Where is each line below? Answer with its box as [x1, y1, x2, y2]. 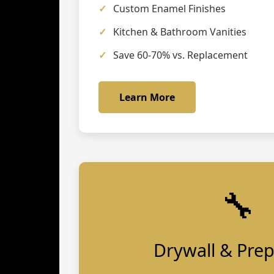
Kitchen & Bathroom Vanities [113, 25, 246, 39]
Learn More [119, 90, 175, 104]
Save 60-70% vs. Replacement [113, 48, 248, 62]
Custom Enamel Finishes [113, 2, 226, 16]
